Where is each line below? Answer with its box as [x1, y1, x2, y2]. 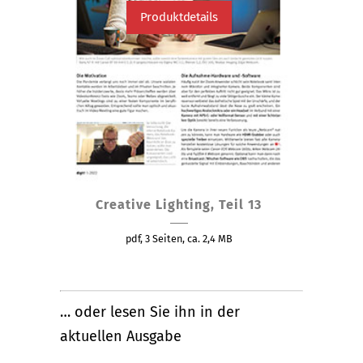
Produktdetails [139, 9, 218, 24]
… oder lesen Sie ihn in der [60, 302, 240, 321]
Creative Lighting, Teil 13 [96, 196, 263, 212]
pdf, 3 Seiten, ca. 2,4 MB [125, 232, 233, 245]
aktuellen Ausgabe [60, 327, 181, 345]
